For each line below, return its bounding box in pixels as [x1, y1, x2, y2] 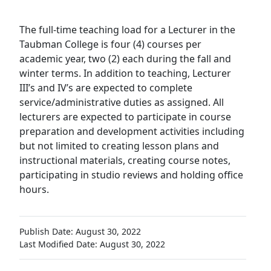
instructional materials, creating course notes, [19, 154, 230, 168]
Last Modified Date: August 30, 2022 [19, 238, 165, 250]
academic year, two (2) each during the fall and [19, 52, 231, 66]
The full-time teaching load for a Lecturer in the [19, 23, 235, 37]
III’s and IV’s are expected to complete [19, 81, 192, 95]
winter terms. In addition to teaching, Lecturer [19, 67, 231, 80]
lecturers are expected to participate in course [19, 110, 231, 124]
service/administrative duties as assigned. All [19, 96, 224, 109]
